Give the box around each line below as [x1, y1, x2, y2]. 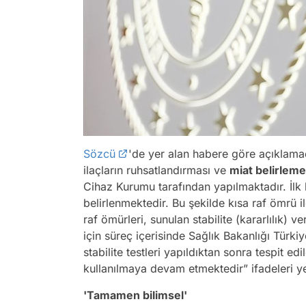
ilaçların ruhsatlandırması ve [83, 163, 229, 178]
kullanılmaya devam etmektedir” [83, 262, 248, 276]
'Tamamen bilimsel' [83, 288, 187, 303]
